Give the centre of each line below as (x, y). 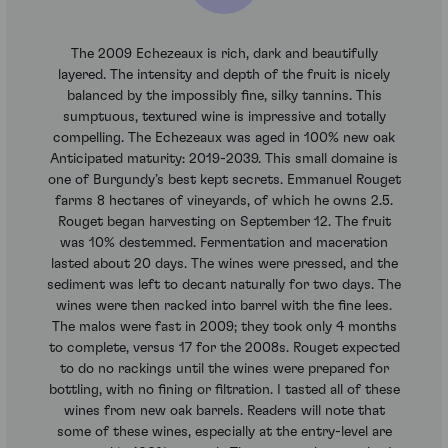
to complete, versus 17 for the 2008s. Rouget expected (224, 347)
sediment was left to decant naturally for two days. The (224, 284)
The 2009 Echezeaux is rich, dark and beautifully (224, 53)
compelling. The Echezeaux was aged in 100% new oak (224, 137)
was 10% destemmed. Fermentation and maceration (224, 242)
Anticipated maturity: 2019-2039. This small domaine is (224, 158)
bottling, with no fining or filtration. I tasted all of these (224, 389)
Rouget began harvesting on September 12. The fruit (224, 221)
